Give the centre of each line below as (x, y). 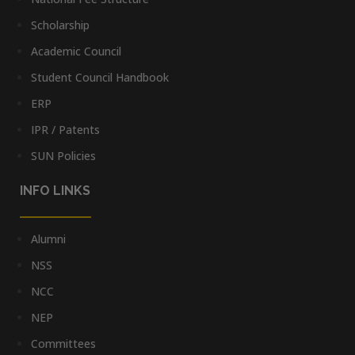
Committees (63, 343)
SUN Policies (63, 155)
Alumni (48, 239)
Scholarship (60, 25)
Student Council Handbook (100, 77)
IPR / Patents (65, 129)
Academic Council (76, 51)
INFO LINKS (55, 190)
